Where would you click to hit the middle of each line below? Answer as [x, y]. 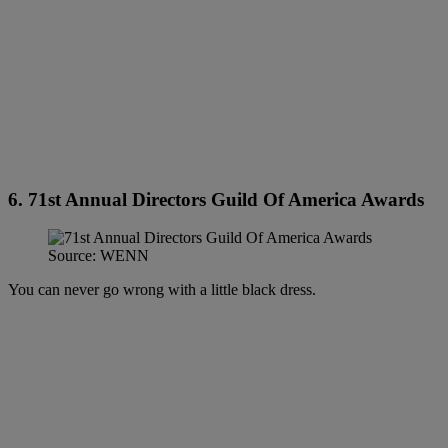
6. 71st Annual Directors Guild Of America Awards [216, 199]
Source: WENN [98, 256]
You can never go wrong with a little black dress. [164, 290]
